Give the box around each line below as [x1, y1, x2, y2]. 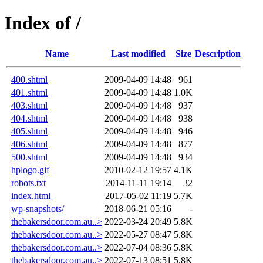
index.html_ [11, 190, 55, 201]
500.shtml [11, 151, 48, 162]
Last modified [110, 48, 166, 59]
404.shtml [11, 113, 48, 123]
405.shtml [11, 126, 48, 136]
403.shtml [11, 100, 48, 110]
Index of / [5, 12, 81, 34]
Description [195, 48, 241, 59]
